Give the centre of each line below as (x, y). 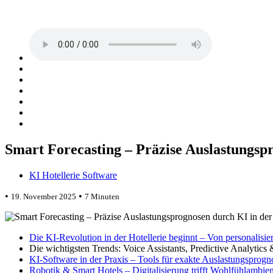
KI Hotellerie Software (73, 175)
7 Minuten (102, 196)
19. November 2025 (44, 196)
